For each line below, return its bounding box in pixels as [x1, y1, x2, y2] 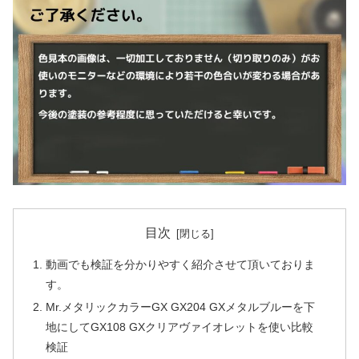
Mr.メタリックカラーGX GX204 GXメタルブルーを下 [46, 301, 316, 314]
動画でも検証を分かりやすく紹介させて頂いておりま [46, 258, 316, 272]
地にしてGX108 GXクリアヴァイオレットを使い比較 [46, 321, 314, 334]
